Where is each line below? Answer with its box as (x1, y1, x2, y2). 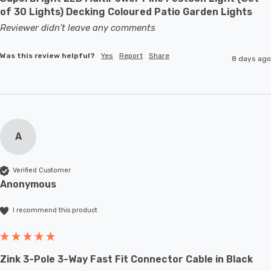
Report (119, 51, 143, 60)
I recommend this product (13, 206, 97, 215)
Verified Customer (13, 166, 71, 175)
